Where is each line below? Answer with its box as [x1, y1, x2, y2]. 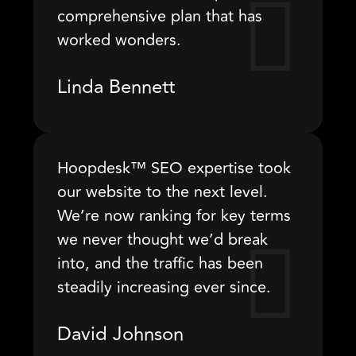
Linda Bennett [57, 72, 175, 102]
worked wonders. [57, 28, 181, 52]
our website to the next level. [57, 180, 268, 204]
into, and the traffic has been [57, 251, 263, 276]
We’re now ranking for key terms [57, 203, 291, 228]
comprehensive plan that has [57, 4, 262, 29]
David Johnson [57, 319, 184, 349]
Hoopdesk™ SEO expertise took [57, 156, 291, 180]
